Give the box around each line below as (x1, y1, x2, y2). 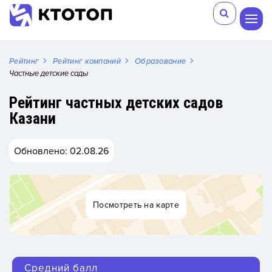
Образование (134, 56, 186, 66)
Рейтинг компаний (53, 56, 121, 66)
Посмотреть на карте (93, 199, 179, 210)
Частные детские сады (9, 69, 88, 78)
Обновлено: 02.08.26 (14, 144, 109, 157)
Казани (9, 109, 56, 127)
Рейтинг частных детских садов (9, 93, 223, 112)
